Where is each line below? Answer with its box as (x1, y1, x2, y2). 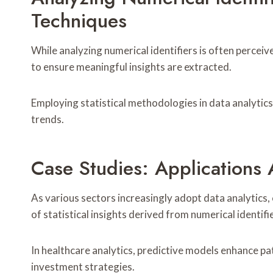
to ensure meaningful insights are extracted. (31, 60, 232, 74)
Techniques (31, 7, 127, 35)
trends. (31, 113, 64, 126)
